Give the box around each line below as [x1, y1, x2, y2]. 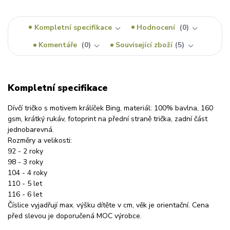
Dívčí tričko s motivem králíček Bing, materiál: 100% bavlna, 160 [8, 103, 213, 113]
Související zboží [116, 40, 173, 50]
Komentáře [39, 40, 80, 50]
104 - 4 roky [8, 167, 47, 178]
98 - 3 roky [8, 157, 43, 167]
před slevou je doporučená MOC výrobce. [8, 210, 142, 221]
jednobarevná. [8, 124, 54, 135]
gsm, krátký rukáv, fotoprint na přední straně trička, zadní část [8, 113, 207, 124]
